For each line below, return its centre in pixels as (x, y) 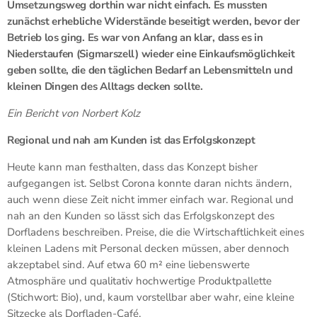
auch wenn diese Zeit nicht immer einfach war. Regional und (150, 199)
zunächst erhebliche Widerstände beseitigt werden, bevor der (154, 21)
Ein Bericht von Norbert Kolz (74, 113)
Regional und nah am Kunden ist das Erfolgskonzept (131, 140)
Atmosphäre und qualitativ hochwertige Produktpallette (139, 281)
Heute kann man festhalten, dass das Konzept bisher (132, 167)
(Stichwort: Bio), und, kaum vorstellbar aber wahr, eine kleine (151, 297)
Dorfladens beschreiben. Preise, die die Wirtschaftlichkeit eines (156, 232)
